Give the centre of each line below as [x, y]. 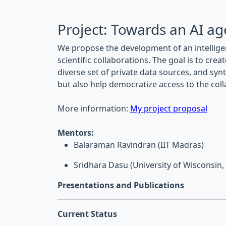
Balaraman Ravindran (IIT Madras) [139, 145]
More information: [94, 108]
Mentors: [76, 132]
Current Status [87, 214]
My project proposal [169, 108]
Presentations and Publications [121, 185]
